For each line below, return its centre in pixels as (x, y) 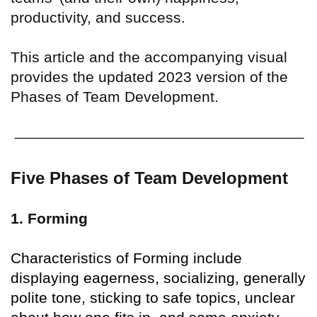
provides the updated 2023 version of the (149, 76)
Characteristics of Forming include (126, 258)
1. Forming (49, 219)
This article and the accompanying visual (149, 57)
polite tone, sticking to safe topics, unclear (153, 298)
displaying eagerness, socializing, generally (158, 278)
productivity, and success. (98, 17)
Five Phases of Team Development (149, 178)
